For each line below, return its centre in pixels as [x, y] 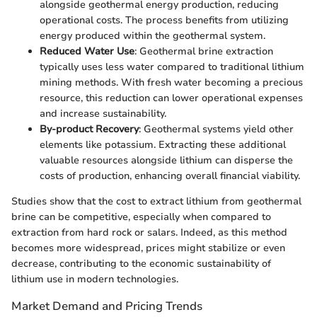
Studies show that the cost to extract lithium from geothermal [156, 201]
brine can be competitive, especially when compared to [141, 217]
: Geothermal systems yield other [216, 129]
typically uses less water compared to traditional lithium [172, 67]
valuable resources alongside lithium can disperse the [166, 160]
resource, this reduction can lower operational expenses [171, 98]
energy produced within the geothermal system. [152, 35]
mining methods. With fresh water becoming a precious [171, 82]
